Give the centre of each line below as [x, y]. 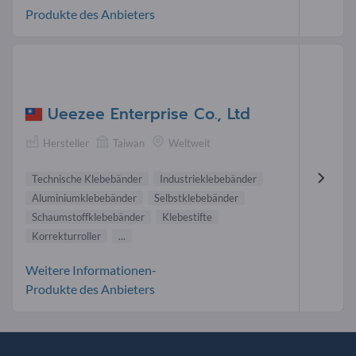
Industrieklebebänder [208, 178]
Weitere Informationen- [91, 269]
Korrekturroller [66, 236]
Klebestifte [187, 217]
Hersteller [66, 143]
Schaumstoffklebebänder [88, 217]
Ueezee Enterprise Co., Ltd [149, 114]
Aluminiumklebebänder [84, 197]
